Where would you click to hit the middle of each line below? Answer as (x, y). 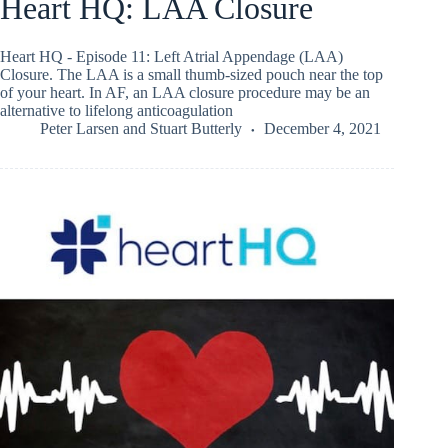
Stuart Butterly (196, 129)
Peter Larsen (79, 129)
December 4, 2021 (322, 129)
